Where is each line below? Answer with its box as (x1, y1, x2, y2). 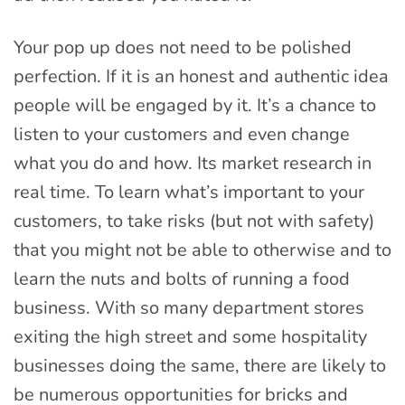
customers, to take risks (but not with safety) (14, 209, 374, 234)
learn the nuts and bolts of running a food (14, 267, 350, 292)
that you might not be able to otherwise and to (14, 238, 391, 263)
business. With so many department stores (14, 296, 364, 321)
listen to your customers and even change (14, 122, 350, 147)
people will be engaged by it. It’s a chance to (14, 93, 376, 118)
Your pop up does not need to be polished (14, 35, 352, 61)
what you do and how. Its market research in (14, 151, 372, 176)
